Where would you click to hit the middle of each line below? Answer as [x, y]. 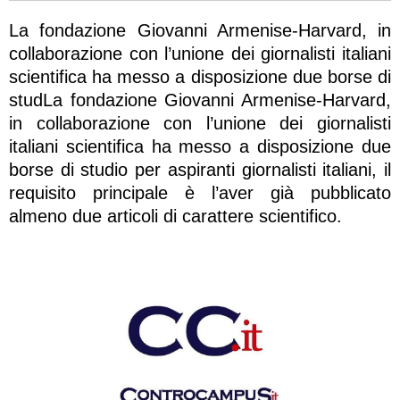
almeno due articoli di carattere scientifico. [175, 217]
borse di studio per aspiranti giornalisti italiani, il [200, 170]
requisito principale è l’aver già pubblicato [200, 193]
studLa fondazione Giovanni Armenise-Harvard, [200, 100]
